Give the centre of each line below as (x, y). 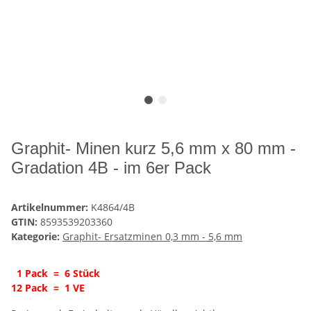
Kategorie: (37, 236)
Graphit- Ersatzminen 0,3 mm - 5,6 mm (152, 236)
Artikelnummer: (51, 207)
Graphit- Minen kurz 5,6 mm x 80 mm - (153, 148)
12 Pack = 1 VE (48, 287)
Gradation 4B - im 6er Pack (111, 167)
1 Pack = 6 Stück (56, 273)
